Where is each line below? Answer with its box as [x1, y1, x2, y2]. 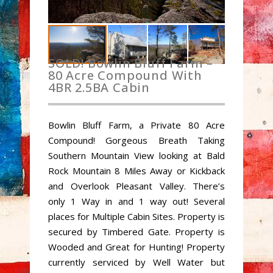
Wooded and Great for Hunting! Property [48, 241, 225, 253]
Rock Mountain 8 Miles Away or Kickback [48, 165, 225, 177]
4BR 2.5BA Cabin [48, 79, 151, 96]
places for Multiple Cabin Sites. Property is [48, 210, 225, 222]
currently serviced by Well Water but [48, 256, 225, 268]
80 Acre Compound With [48, 67, 202, 83]
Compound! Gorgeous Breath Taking [48, 134, 225, 146]
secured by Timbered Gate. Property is [48, 225, 225, 238]
